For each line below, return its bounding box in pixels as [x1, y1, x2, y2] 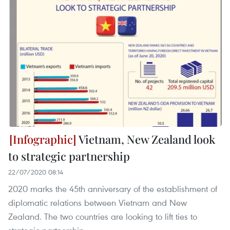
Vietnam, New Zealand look [76, 131, 215, 147]
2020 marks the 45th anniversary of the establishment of [8, 182, 217, 195]
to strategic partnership [8, 148, 130, 164]
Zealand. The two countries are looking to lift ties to [8, 210, 197, 222]
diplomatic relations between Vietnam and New [8, 196, 187, 208]
